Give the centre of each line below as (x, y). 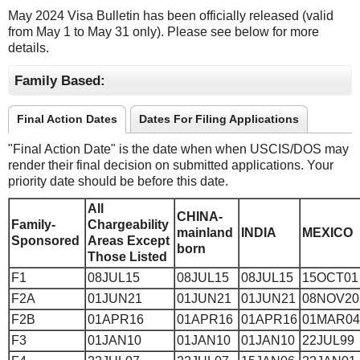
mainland (207, 233)
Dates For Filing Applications (219, 119)
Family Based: (60, 81)
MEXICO (327, 233)
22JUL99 (328, 341)
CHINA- (200, 217)
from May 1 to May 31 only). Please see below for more (164, 32)
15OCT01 (330, 278)
